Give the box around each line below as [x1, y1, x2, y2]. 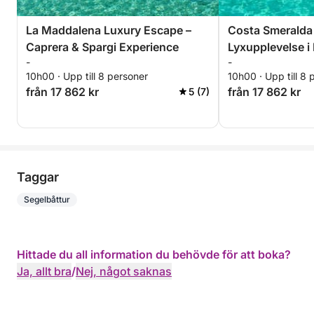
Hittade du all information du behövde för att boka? [17, 247, 291, 261]
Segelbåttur [24, 194, 70, 205]
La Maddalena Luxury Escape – [26, 23, 191, 37]
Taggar [17, 170, 59, 184]
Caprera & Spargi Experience [26, 40, 179, 54]
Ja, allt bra [17, 264, 71, 278]
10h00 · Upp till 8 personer [26, 70, 148, 82]
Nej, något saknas [76, 264, 172, 278]
